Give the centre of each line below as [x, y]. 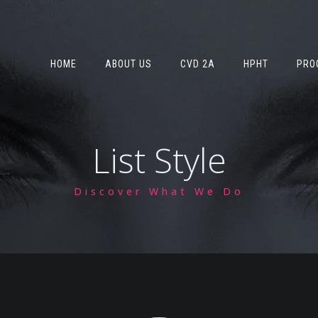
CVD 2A [198, 64]
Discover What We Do [159, 191]
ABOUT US [128, 64]
